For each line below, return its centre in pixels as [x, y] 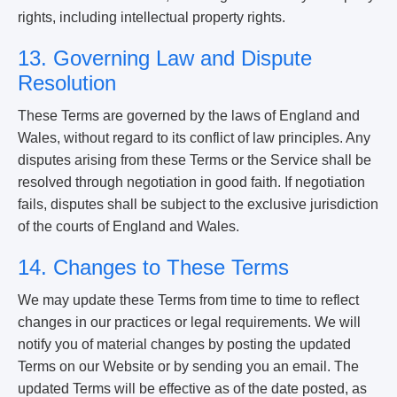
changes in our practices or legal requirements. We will [189, 322]
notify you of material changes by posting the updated [184, 344]
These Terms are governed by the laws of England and [189, 116]
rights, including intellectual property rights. [152, 17]
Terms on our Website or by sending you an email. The [188, 366]
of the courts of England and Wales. [128, 226]
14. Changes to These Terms [153, 267]
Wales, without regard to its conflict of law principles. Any [194, 138]
